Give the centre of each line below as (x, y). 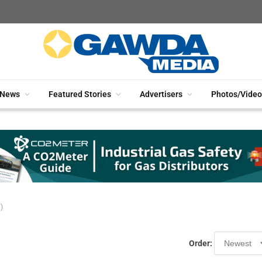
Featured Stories (80, 94)
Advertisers (161, 94)
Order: (201, 243)
